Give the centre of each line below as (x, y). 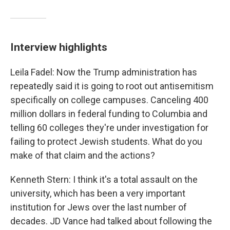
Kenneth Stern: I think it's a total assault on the (104, 179)
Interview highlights (59, 47)
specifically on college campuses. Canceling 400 (109, 100)
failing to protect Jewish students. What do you (106, 141)
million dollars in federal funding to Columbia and (109, 114)
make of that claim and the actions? (83, 155)
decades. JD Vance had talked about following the (111, 221)
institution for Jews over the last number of (99, 207)
